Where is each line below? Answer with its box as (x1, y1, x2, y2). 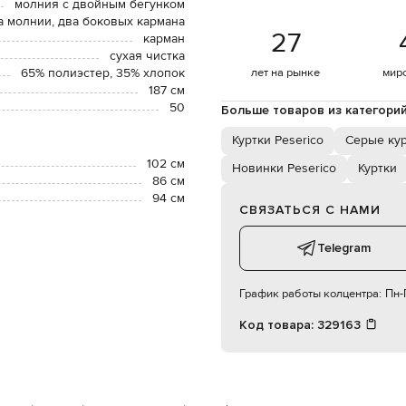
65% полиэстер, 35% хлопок (21, 64, 185, 82)
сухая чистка (110, 47, 185, 64)
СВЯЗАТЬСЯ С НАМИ (239, 201, 381, 217)
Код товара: (239, 316, 317, 333)
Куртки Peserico (232, 131, 324, 149)
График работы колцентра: (239, 285, 382, 301)
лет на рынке (251, 64, 321, 80)
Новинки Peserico (232, 159, 336, 177)
